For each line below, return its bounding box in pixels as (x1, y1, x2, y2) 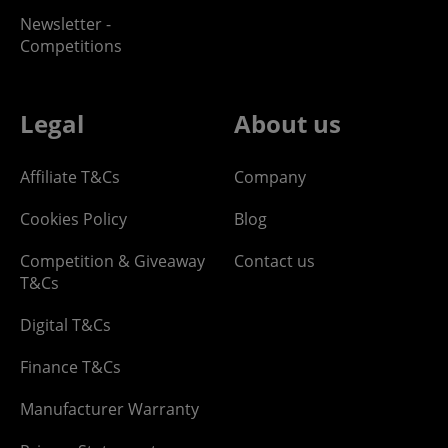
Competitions (20, 34, 122, 57)
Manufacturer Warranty (20, 397, 199, 420)
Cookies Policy (20, 207, 127, 230)
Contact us (234, 249, 315, 272)
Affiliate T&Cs (20, 165, 120, 188)
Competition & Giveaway (20, 249, 205, 272)
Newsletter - (20, 12, 111, 35)
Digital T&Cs (20, 313, 111, 336)
